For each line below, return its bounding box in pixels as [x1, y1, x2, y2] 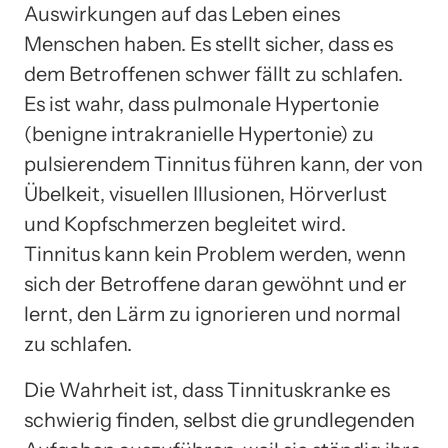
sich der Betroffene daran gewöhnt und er [24, 271, 407, 296]
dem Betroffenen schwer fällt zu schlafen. [24, 61, 403, 86]
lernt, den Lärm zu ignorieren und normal [24, 301, 401, 326]
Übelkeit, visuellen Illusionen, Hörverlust [24, 181, 387, 206]
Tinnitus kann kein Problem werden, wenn [24, 241, 406, 266]
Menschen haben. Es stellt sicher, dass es [24, 31, 393, 56]
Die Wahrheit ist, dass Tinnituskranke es [24, 377, 390, 402]
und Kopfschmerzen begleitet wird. [24, 211, 346, 236]
